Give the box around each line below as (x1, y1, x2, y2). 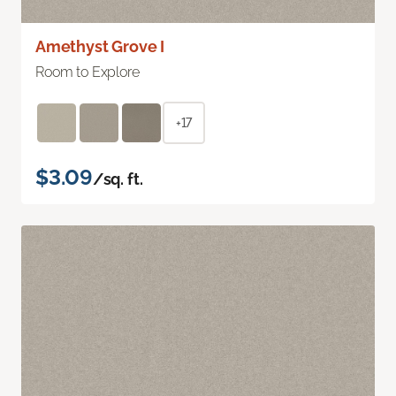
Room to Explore (35, 63, 140, 80)
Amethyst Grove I (35, 36, 165, 56)
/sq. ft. (92, 169, 143, 188)
